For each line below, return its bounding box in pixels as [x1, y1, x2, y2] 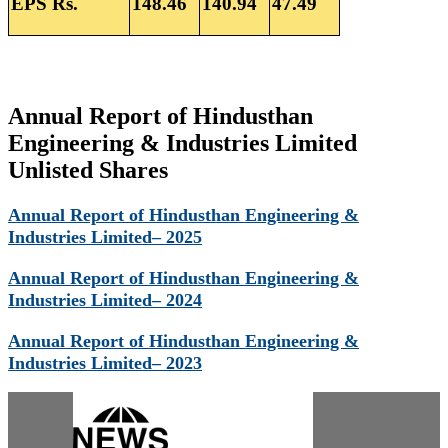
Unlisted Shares [8, 157, 168, 184]
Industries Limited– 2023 [8, 352, 202, 373]
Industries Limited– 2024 [8, 289, 202, 310]
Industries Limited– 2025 [8, 227, 202, 248]
